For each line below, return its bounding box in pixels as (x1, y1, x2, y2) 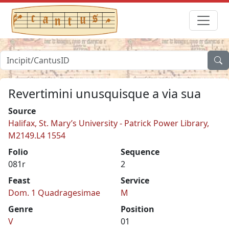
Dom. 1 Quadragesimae (8, 187, 100, 198)
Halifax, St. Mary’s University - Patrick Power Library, (8, 117, 209, 129)
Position (121, 203, 154, 215)
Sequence (121, 146, 159, 157)
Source (8, 105, 36, 117)
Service (121, 174, 149, 186)
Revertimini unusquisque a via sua (8, 85, 201, 102)
